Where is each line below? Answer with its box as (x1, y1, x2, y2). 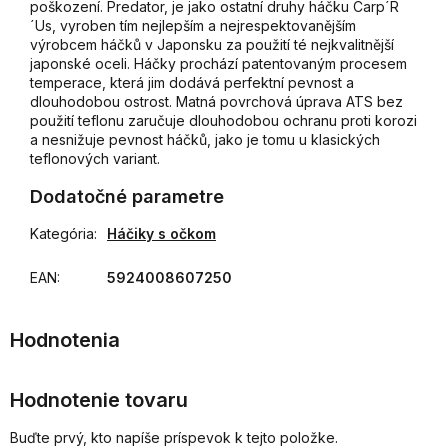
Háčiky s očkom (107, 225, 216, 243)
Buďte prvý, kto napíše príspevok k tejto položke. (10, 428, 338, 446)
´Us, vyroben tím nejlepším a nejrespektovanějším (30, 17, 356, 35)
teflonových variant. (30, 150, 160, 168)
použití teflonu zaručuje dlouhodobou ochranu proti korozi (30, 112, 417, 130)
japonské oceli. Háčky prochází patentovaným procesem (30, 55, 407, 73)
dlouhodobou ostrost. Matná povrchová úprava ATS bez (30, 93, 403, 111)
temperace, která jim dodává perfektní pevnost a (30, 74, 354, 92)
